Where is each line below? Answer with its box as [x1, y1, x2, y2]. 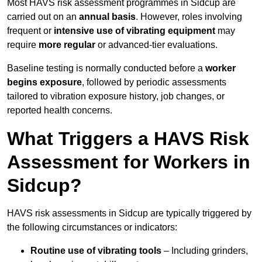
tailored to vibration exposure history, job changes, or [7, 91, 225, 102]
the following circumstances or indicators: [7, 222, 177, 233]
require [7, 40, 39, 50]
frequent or [7, 26, 54, 36]
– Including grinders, [161, 246, 248, 256]
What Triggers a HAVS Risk [7, 128, 249, 150]
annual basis [79, 12, 136, 22]
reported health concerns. [7, 105, 112, 116]
